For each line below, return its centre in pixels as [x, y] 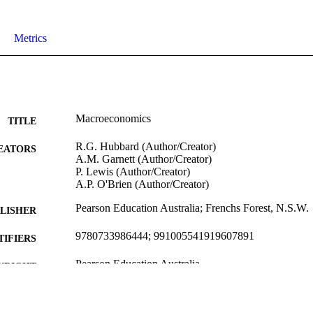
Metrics [30, 38]
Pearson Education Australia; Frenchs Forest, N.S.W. [192, 208]
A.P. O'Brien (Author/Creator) [142, 184]
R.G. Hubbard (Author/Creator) [146, 147]
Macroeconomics [113, 119]
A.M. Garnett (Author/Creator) [144, 159]
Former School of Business [135, 292]
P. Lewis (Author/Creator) [133, 172]
